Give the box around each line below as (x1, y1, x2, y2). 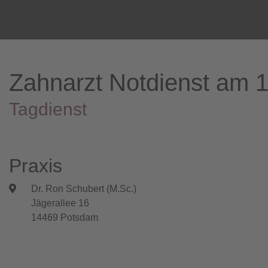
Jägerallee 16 (31, 198, 90, 209)
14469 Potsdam (31, 212, 99, 223)
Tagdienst (9, 99, 87, 119)
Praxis (9, 155, 62, 177)
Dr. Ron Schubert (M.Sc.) (31, 184, 137, 194)
